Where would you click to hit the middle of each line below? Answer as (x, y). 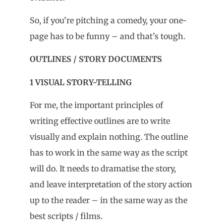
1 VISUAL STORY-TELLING (81, 82)
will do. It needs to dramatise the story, (103, 169)
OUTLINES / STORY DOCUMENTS (96, 59)
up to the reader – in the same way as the (109, 200)
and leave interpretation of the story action (111, 185)
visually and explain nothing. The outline (109, 137)
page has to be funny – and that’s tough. (108, 36)
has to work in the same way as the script (109, 153)
